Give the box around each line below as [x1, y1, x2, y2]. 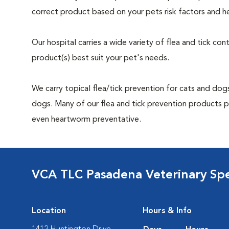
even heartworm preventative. [32, 116, 141, 124]
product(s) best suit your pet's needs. [32, 54, 169, 62]
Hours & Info [143, 207, 192, 215]
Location [32, 207, 66, 215]
